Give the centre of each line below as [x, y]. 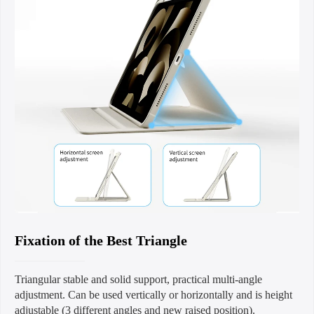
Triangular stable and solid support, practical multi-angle [138, 279]
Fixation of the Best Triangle [101, 240]
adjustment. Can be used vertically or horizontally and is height [153, 294]
